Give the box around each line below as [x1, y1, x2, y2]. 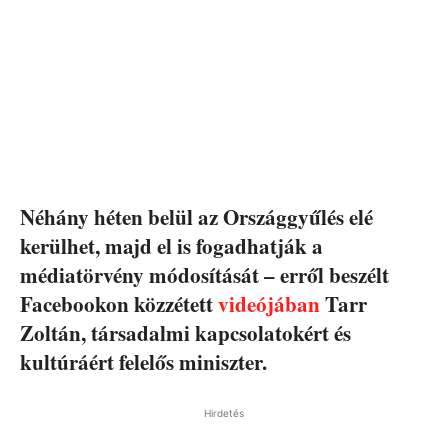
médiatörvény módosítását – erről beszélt [20, 259, 389, 290]
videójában [218, 288, 320, 319]
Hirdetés [204, 406, 244, 419]
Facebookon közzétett [20, 288, 218, 319]
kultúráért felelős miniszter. [20, 346, 267, 377]
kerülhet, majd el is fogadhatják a [20, 230, 323, 261]
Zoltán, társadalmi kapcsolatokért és [20, 317, 351, 348]
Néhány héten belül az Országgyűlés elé [20, 201, 373, 232]
